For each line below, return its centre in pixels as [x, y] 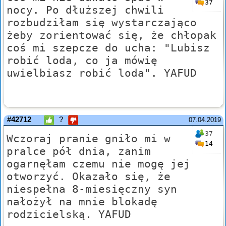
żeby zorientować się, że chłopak [111, 35]
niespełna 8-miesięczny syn [92, 189]
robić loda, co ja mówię [82, 61]
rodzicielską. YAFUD [69, 214]
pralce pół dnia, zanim [79, 151]
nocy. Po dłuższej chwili [85, 10]
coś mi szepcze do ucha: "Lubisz [108, 48]
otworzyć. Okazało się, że [89, 177]
